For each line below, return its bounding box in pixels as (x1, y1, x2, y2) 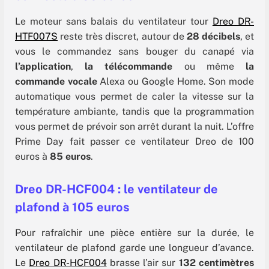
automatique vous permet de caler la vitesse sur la (15, 91, 254, 103)
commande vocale (15, 76, 97, 88)
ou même (172, 61, 234, 73)
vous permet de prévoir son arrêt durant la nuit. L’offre (15, 121, 254, 133)
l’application (15, 61, 71, 73)
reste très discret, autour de (58, 31, 187, 43)
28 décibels (186, 31, 240, 43)
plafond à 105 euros (15, 200, 130, 215)
